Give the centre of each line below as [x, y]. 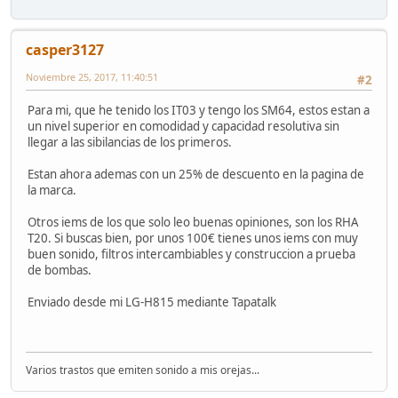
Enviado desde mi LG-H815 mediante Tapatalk [152, 302]
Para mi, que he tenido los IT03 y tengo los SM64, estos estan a [199, 111]
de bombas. [60, 271]
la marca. [52, 191]
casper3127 [65, 49]
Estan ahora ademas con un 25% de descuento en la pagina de [196, 175]
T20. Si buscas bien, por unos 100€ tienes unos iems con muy [193, 239]
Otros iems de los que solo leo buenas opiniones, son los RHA [193, 223]
